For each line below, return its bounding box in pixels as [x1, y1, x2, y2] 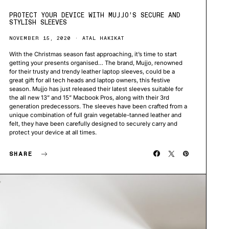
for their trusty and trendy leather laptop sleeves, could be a [9, 68, 175, 76]
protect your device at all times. [9, 129, 97, 136]
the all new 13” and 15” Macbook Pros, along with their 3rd [9, 94, 169, 102]
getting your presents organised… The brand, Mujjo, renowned [9, 59, 182, 67]
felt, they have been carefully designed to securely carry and [9, 120, 177, 128]
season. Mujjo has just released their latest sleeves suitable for [9, 85, 183, 93]
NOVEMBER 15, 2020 [9, 35, 71, 42]
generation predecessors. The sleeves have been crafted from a [9, 103, 187, 110]
